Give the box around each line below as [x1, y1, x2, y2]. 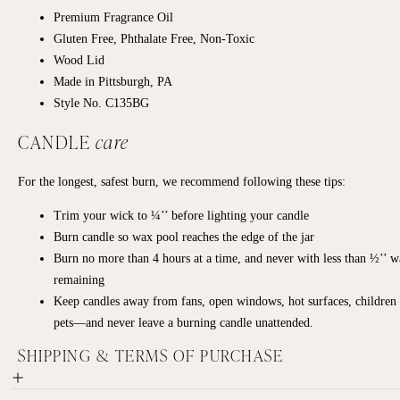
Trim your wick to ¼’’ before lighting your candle [54, 207, 309, 222]
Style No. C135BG [54, 95, 149, 110]
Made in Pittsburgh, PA [54, 73, 172, 88]
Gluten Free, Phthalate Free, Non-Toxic [54, 30, 254, 46]
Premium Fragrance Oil [54, 9, 173, 24]
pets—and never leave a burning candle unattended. [54, 314, 313, 329]
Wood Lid [54, 52, 104, 67]
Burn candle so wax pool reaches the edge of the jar [54, 229, 314, 244]
